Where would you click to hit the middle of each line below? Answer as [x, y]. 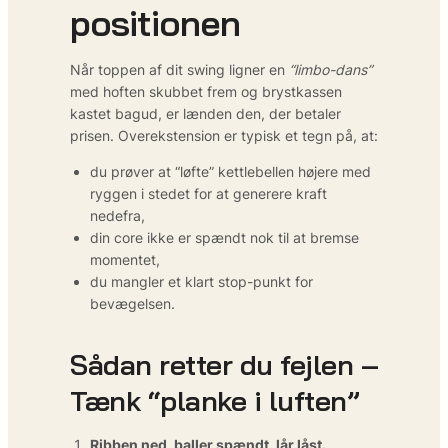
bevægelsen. [132, 303]
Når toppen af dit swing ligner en [179, 69]
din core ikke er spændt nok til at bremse [224, 237]
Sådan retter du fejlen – [224, 364]
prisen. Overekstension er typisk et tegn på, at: [224, 135]
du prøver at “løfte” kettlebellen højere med [230, 171]
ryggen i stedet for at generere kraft [208, 193]
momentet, [125, 259]
